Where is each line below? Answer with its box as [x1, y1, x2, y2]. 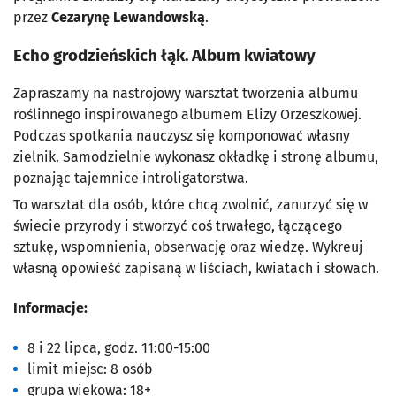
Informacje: [13, 300, 88, 317]
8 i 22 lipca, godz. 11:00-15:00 [27, 339, 210, 357]
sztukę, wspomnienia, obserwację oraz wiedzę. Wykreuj [13, 238, 362, 255]
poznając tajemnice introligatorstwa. [13, 169, 248, 187]
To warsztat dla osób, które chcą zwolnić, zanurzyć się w [13, 195, 368, 213]
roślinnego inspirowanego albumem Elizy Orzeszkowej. [13, 105, 362, 123]
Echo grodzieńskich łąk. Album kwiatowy [13, 46, 316, 66]
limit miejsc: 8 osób [27, 361, 153, 378]
